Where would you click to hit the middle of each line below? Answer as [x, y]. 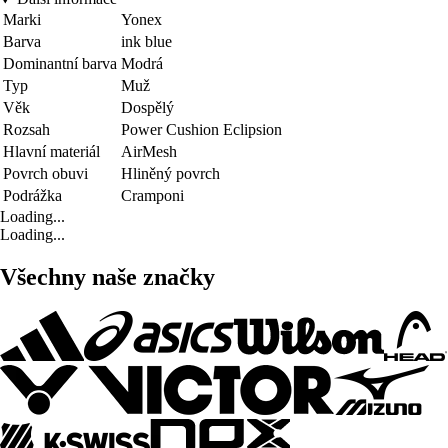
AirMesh [149, 152]
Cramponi [152, 196]
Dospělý [147, 108]
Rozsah [26, 130]
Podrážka [32, 196]
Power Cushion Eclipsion [201, 130]
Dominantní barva [60, 64]
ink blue [146, 42]
